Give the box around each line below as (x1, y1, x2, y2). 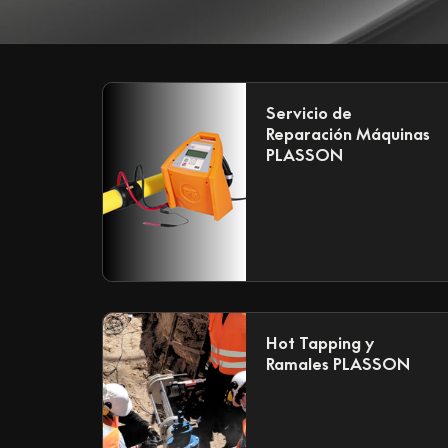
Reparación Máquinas (266, 123, 431, 144)
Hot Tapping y (266, 332, 375, 353)
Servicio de (266, 102, 353, 123)
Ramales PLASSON (266, 353, 411, 374)
